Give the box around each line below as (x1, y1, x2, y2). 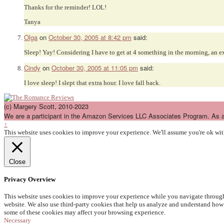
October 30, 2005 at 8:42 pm (48, 32, 131, 42)
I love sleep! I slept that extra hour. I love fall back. (24, 79, 160, 87)
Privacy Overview (4, 175, 55, 183)
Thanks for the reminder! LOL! (24, 3, 106, 11)
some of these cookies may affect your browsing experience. (4, 208, 165, 216)
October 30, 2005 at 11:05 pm (51, 63, 138, 73)
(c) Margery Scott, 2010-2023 (4, 101, 88, 111)
